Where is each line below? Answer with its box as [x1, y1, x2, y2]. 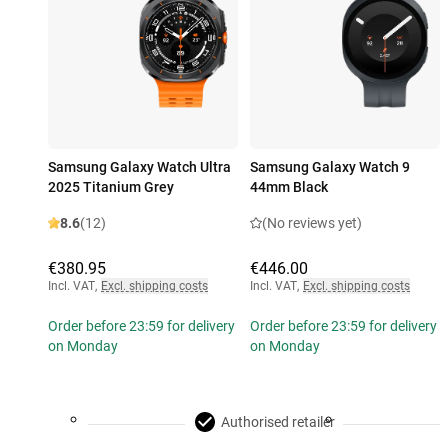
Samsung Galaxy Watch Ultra [48, 159, 231, 176]
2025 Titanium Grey [48, 179, 174, 196]
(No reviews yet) [262, 215, 362, 232]
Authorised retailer [221, 414, 335, 431]
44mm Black [250, 179, 328, 196]
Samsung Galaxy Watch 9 [250, 159, 410, 176]
